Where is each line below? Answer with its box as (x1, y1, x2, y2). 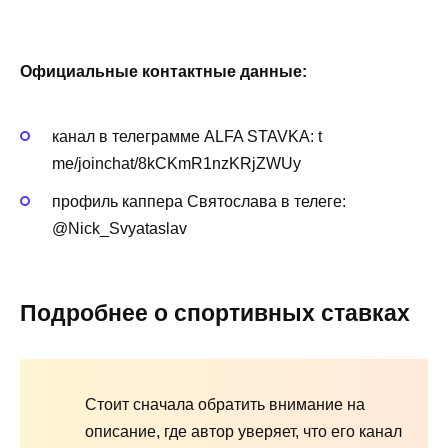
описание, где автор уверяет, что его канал (85, 422, 402, 440)
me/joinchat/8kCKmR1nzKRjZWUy (52, 155, 301, 173)
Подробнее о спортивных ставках (20, 299, 410, 326)
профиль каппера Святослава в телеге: (52, 193, 346, 211)
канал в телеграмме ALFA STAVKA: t (52, 128, 322, 146)
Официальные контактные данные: (20, 62, 307, 80)
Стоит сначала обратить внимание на (85, 395, 365, 413)
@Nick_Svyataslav (52, 220, 187, 238)
